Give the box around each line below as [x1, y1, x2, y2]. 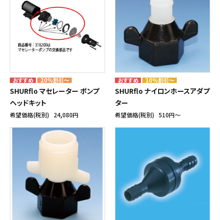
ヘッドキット [10, 97, 47, 108]
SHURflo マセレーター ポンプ [10, 85, 99, 96]
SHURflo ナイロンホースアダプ [115, 85, 210, 96]
